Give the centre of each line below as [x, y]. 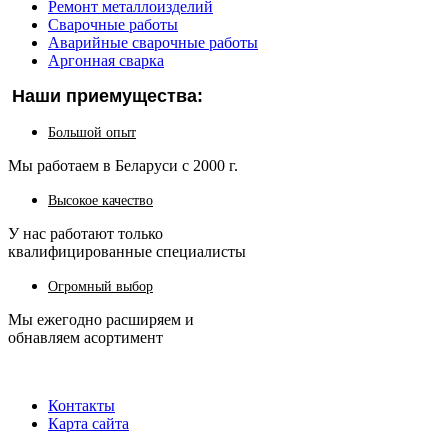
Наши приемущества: [107, 96]
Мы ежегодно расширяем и [101, 320]
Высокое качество [100, 201]
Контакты [81, 406]
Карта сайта [88, 424]
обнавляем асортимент [85, 338]
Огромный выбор [100, 287]
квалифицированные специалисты [127, 252]
